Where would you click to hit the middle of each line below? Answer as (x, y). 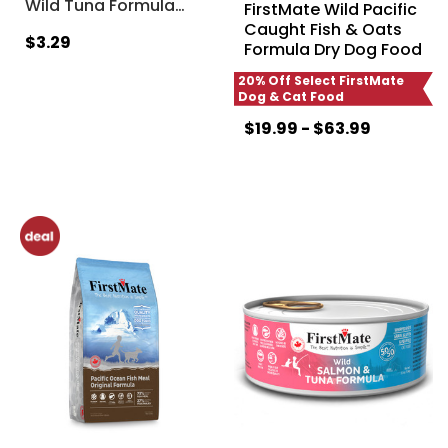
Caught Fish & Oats (322, 29)
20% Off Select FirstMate (321, 80)
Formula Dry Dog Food (332, 49)
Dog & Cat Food (291, 96)
